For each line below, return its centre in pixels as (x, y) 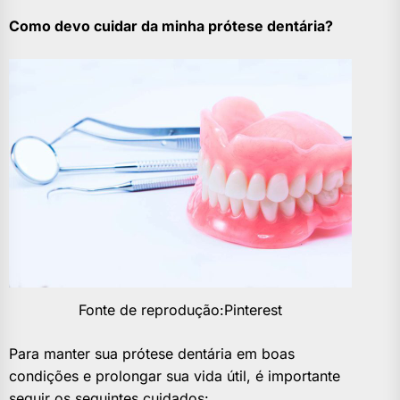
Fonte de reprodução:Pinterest (181, 310)
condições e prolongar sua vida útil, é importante (175, 376)
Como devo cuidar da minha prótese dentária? (171, 26)
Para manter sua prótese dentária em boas (152, 354)
